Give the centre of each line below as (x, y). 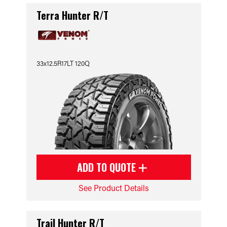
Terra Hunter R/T (72, 15)
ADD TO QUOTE (108, 167)
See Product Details (113, 188)
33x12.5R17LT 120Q (63, 63)
